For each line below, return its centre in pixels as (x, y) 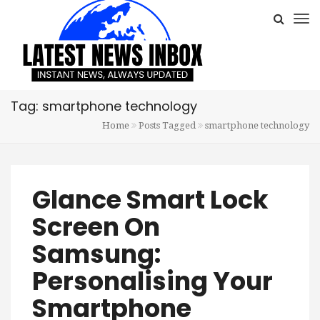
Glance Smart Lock (150, 200)
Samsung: (96, 254)
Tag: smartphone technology (104, 106)
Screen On (96, 227)
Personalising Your (152, 281)
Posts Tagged (167, 126)
